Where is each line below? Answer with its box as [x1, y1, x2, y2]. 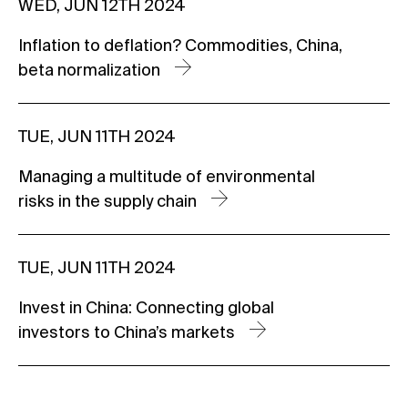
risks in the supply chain [18, 191, 200, 210]
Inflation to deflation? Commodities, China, [18, 36, 342, 55]
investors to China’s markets [18, 322, 239, 342]
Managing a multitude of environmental [18, 167, 315, 186]
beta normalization [18, 60, 164, 79]
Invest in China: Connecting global [18, 298, 274, 317]
